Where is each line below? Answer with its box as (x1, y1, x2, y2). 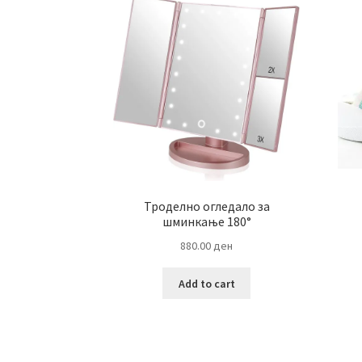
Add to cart (178, 276, 235, 291)
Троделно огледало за (143, 198, 270, 215)
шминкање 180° (162, 213, 251, 230)
